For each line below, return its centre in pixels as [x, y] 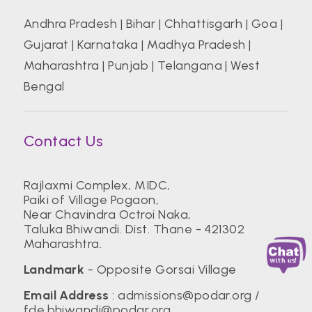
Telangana [189, 66]
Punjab [128, 66]
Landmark [54, 270]
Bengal [44, 87]
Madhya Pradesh [196, 45]
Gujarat [46, 45]
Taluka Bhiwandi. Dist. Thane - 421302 [134, 229]
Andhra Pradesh [70, 24]
